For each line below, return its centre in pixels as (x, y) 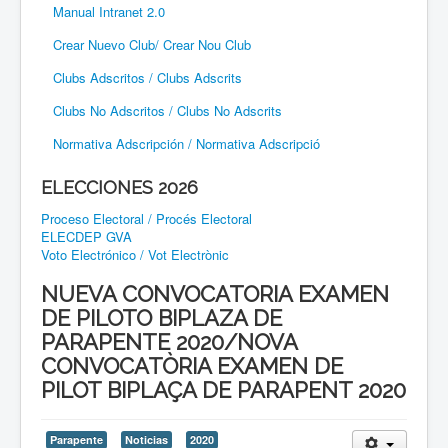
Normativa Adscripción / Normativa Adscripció (186, 143)
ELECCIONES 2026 (119, 187)
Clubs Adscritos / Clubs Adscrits (147, 77)
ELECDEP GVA (86, 236)
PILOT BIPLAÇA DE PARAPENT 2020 (223, 389)
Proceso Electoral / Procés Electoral (146, 218)
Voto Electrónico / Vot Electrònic (135, 254)
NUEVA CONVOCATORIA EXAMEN (215, 293)
